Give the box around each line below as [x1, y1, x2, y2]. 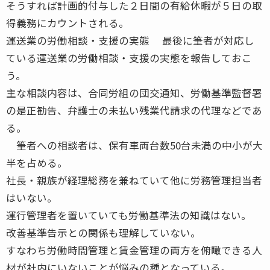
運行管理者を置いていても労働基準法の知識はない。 [6, 207, 251, 222]
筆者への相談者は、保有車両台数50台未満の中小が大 [6, 137, 263, 152]
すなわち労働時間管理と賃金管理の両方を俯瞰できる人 [6, 242, 262, 257]
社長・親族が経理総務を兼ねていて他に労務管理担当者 [6, 172, 262, 187]
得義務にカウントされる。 [6, 15, 129, 30]
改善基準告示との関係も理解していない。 [6, 225, 201, 240]
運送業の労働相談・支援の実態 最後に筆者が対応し [6, 33, 254, 48]
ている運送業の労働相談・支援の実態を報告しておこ [6, 50, 252, 65]
